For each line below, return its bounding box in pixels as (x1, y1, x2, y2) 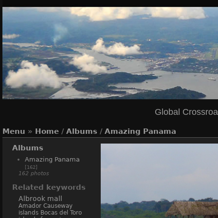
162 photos (18, 170, 49, 177)
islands (18, 209, 38, 216)
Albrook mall (18, 195, 62, 202)
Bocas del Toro (40, 209, 82, 216)
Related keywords (12, 182, 86, 192)
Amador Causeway (18, 202, 73, 209)
